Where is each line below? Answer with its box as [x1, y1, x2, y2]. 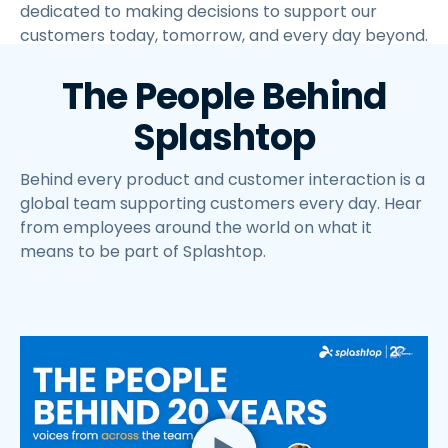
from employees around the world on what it [20, 216, 372, 240]
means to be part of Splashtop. [20, 240, 266, 264]
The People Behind [61, 71, 387, 123]
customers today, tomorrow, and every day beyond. [20, 24, 428, 48]
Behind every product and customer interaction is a [20, 168, 425, 192]
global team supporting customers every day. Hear [20, 192, 422, 216]
